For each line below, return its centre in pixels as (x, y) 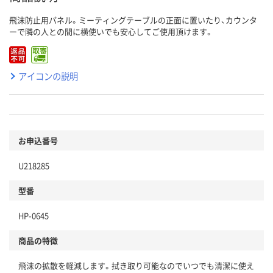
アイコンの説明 (48, 76)
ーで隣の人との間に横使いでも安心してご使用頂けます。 (111, 32)
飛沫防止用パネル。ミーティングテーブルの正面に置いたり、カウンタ (133, 20)
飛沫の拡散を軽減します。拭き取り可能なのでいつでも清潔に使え (136, 266)
